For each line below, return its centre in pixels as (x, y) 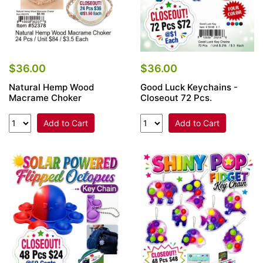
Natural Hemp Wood (51, 87)
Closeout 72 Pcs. (176, 97)
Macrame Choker (45, 97)
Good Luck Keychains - (189, 87)
